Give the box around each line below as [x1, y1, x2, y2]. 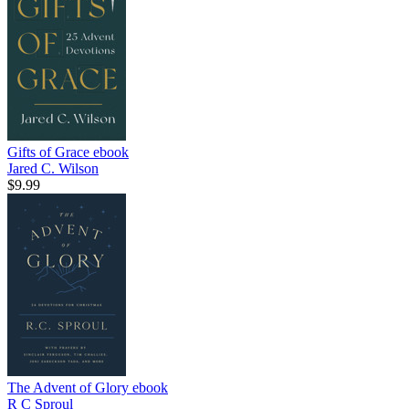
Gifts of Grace [7, 143, 93, 160]
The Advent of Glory [7, 379, 132, 395]
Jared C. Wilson [7, 160, 99, 176]
